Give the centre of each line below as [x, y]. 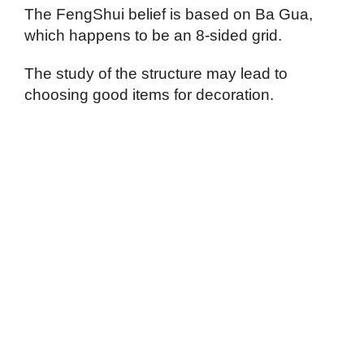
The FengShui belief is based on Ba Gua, [169, 14]
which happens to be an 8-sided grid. [153, 35]
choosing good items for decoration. [149, 94]
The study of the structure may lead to [156, 73]
